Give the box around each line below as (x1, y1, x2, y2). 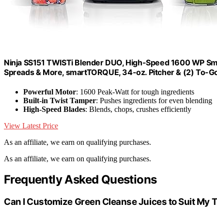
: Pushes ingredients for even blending (96, 96, 212, 105)
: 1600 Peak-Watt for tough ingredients (76, 87, 194, 96)
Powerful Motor (23, 87, 76, 96)
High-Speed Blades (23, 105, 85, 113)
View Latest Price (4, 121, 58, 130)
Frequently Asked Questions (4, 172, 157, 187)
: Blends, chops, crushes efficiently (85, 105, 191, 113)
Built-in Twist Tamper (23, 96, 96, 105)
